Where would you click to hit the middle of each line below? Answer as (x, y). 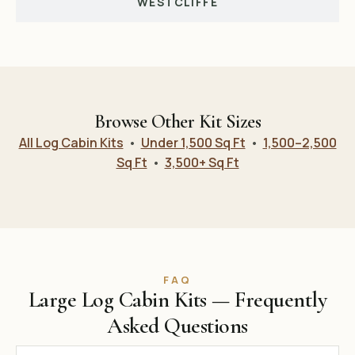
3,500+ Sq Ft (202, 162)
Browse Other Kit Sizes (177, 121)
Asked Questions (177, 326)
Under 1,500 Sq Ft (193, 142)
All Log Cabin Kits (71, 142)
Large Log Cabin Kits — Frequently (177, 300)
